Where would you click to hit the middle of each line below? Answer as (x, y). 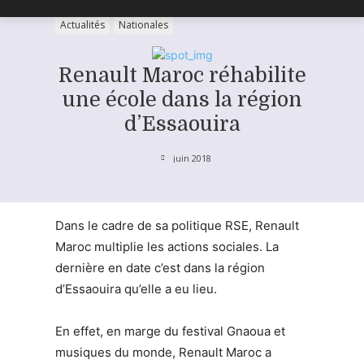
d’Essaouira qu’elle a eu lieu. (136, 288)
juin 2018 (192, 158)
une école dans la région (182, 100)
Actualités (82, 25)
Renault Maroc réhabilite (182, 75)
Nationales (143, 25)
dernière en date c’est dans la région (160, 267)
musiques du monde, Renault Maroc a (163, 352)
